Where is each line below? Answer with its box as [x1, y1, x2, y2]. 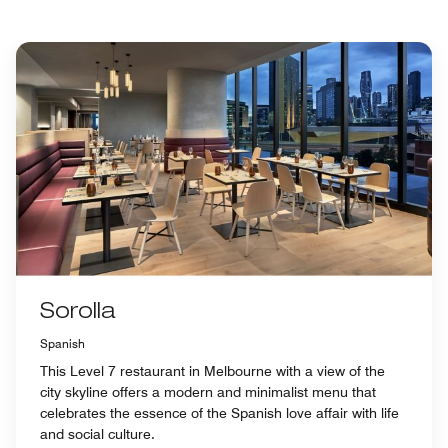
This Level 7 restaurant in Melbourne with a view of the [40, 362, 385, 379]
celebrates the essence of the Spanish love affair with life [40, 404, 399, 421]
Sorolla [40, 301, 115, 324]
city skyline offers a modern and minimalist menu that [40, 383, 376, 400]
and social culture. [40, 425, 155, 442]
